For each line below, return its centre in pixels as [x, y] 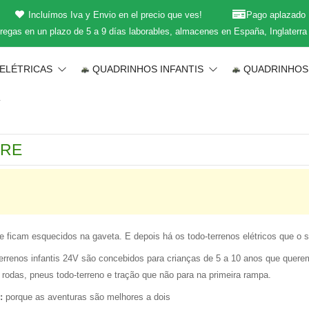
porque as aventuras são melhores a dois [87, 297]
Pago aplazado [276, 15]
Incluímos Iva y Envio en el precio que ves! [115, 15]
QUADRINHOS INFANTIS [150, 69]
